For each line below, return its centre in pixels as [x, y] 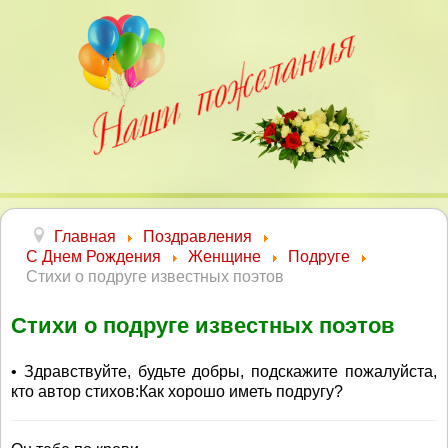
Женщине [224, 256]
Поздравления [197, 236]
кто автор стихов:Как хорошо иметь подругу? [177, 391]
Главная [85, 236]
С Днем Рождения [93, 256]
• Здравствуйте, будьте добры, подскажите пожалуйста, [224, 371]
